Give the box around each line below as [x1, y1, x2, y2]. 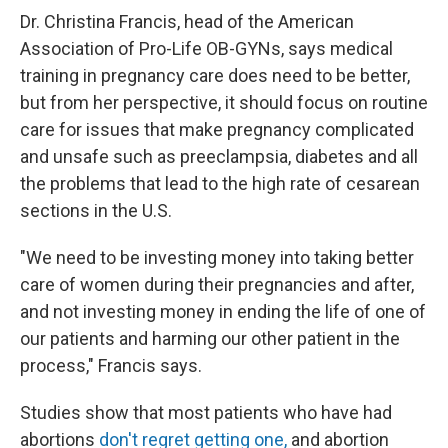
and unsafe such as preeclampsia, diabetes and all [20, 146, 418, 167]
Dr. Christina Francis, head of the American [20, 11, 354, 32]
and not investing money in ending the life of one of [20, 301, 426, 322]
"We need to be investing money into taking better [20, 247, 414, 268]
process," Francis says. [20, 355, 202, 376]
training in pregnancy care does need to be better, [20, 65, 410, 86]
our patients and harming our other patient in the [20, 328, 400, 349]
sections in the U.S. [20, 200, 172, 221]
